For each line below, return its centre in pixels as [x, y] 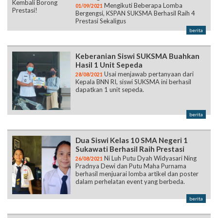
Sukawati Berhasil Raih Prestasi [130, 149]
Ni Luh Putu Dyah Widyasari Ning [150, 158]
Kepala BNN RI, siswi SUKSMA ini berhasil [133, 82]
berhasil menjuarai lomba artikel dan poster [137, 174]
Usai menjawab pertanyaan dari [148, 74]
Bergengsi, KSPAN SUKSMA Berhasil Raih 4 [135, 13]
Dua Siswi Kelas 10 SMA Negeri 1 [132, 140]
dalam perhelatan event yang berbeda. [130, 182]
